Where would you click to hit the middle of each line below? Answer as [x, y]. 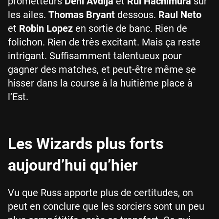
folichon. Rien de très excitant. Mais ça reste [104, 42]
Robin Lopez [46, 28]
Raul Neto [180, 15]
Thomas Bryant [82, 15]
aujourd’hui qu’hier [73, 165]
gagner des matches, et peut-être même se [102, 69]
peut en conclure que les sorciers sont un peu [106, 206]
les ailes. [28, 15]
